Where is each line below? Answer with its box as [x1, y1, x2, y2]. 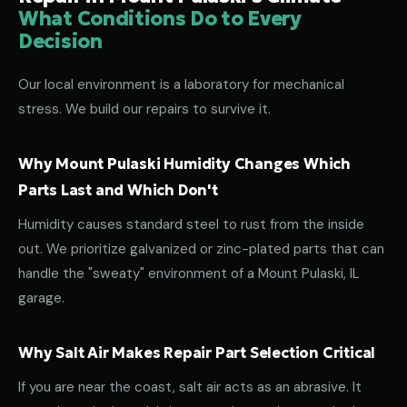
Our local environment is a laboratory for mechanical [18, 75, 344, 94]
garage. [18, 289, 65, 307]
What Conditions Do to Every [18, 6, 302, 31]
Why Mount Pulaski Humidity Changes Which [18, 154, 351, 173]
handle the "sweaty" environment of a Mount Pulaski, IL [18, 264, 360, 283]
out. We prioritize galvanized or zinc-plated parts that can [18, 240, 384, 258]
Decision [18, 29, 103, 54]
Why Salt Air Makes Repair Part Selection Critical [18, 343, 376, 362]
